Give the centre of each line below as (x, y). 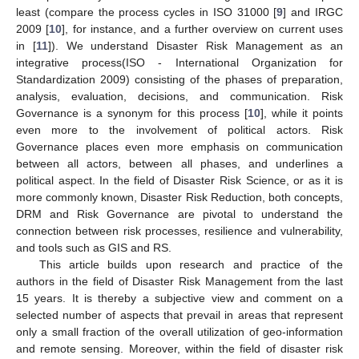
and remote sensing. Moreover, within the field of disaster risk (179, 348)
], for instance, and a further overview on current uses (203, 28)
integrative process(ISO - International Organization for (179, 62)
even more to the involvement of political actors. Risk (179, 129)
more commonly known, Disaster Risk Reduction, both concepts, (179, 197)
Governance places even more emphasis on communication (179, 146)
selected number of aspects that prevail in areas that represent (179, 315)
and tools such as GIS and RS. (94, 247)
